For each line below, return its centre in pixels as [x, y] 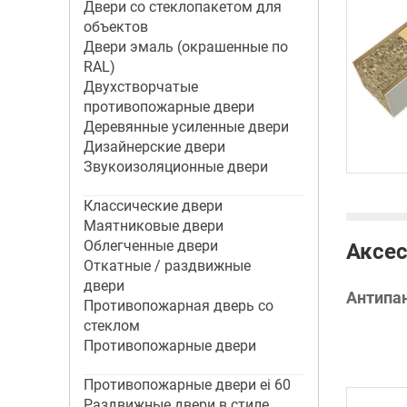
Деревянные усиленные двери [186, 127]
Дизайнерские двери [154, 147]
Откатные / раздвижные [167, 266]
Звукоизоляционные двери [175, 167]
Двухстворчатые [140, 87]
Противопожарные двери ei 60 [187, 385]
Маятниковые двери [153, 226]
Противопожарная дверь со [178, 306]
